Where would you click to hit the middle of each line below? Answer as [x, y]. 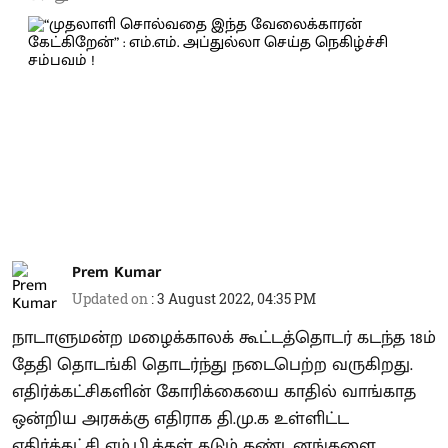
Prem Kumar [116, 272]
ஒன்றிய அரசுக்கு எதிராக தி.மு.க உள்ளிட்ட [180, 418]
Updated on [111, 298]
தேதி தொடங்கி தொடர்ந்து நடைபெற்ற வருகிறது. [212, 364]
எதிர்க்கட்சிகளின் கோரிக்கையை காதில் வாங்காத [214, 391]
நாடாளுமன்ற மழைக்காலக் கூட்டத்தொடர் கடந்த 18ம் [224, 337]
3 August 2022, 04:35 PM [236, 298]
